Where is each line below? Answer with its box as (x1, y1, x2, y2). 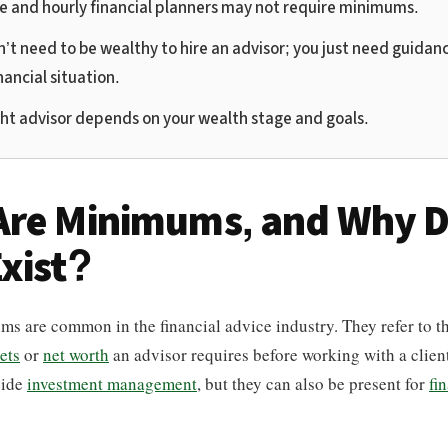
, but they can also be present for (197, 372, 429, 395)
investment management (27, 372, 197, 395)
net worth (43, 343, 109, 366)
